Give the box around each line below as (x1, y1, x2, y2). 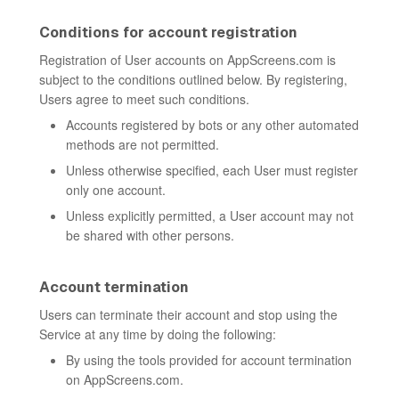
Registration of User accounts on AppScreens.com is (39, 51, 336, 69)
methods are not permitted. (66, 135, 219, 153)
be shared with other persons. (66, 226, 234, 244)
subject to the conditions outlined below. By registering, (39, 70, 347, 88)
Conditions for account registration (39, 24, 297, 41)
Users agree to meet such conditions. (39, 90, 249, 108)
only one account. (66, 181, 166, 199)
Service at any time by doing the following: (39, 325, 276, 343)
